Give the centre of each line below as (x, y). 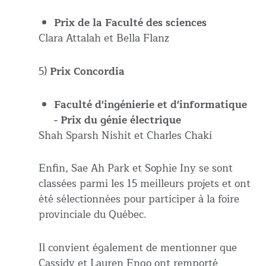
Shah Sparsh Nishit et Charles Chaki (125, 135)
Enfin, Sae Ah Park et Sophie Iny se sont (136, 169)
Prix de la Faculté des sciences (132, 23)
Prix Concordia (87, 71)
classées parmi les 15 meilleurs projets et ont (145, 184)
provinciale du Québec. (92, 215)
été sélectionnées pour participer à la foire (139, 199)
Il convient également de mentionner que (138, 248)
